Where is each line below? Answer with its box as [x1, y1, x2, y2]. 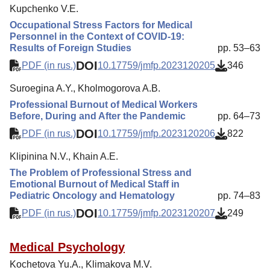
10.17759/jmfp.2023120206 [98, 128, 215, 139]
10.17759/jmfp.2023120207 [98, 208, 215, 219]
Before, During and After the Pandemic [10, 110, 186, 121]
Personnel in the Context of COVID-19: [10, 31, 184, 42]
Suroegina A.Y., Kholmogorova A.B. [10, 83, 160, 93]
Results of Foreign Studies [10, 42, 131, 53]
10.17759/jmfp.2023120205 [98, 60, 215, 71]
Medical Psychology [10, 240, 125, 254]
